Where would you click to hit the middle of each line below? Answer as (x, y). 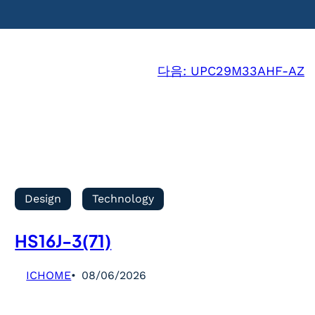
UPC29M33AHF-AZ (247, 71)
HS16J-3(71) (63, 241)
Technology (123, 199)
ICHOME (49, 276)
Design (43, 199)
